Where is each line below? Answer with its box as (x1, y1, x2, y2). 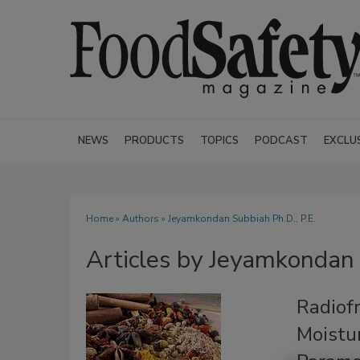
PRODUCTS (125, 133, 184, 148)
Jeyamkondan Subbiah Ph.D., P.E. (168, 212, 316, 225)
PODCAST (255, 133, 308, 148)
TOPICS (200, 133, 239, 148)
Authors (122, 212, 159, 225)
